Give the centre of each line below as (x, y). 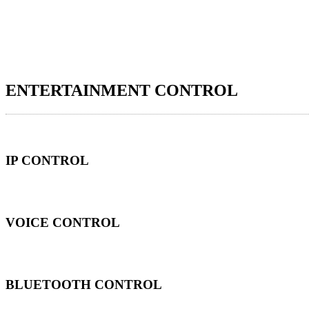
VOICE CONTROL (63, 223)
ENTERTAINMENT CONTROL (122, 91)
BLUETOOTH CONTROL (84, 285)
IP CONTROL (47, 161)
